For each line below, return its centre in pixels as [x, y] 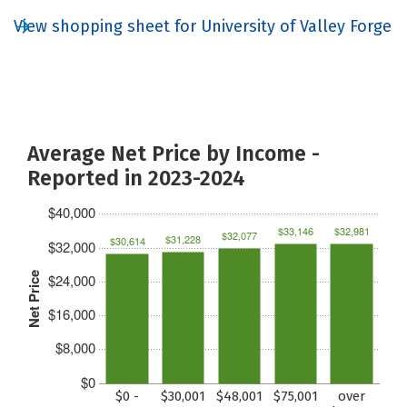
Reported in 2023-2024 [136, 178]
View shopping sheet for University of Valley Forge [203, 26]
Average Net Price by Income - [174, 153]
